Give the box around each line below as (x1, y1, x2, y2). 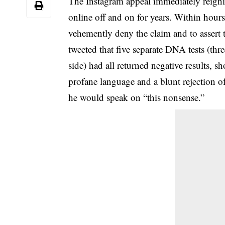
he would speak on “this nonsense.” (68, 90, 205, 103)
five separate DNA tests (116, 42, 205, 55)
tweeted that (68, 42, 117, 55)
